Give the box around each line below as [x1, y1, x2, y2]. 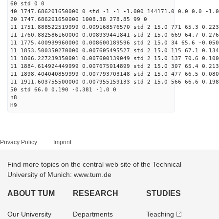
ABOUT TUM [7, 189, 55, 197]
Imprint [53, 139, 71, 146]
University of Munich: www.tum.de [7, 171, 111, 178]
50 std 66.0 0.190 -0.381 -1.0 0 [10, 87, 116, 93]
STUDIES [146, 189, 181, 197]
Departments [73, 210, 113, 218]
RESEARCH [73, 189, 119, 197]
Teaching [146, 210, 174, 218]
